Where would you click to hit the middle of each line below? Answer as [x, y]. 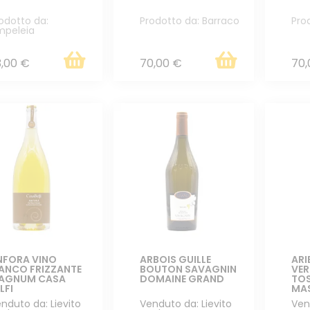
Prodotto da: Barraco [190, 20]
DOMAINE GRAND [182, 279]
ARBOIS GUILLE [176, 259]
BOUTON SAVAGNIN [189, 269]
